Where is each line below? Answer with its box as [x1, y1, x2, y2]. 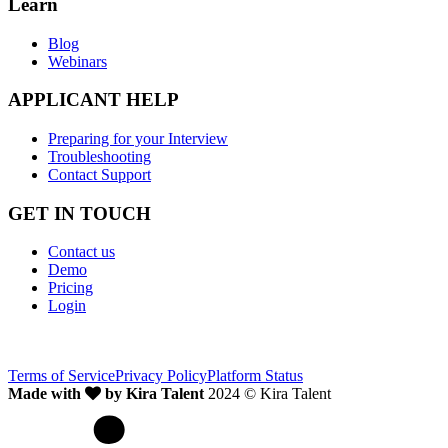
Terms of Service [8, 367, 115, 385]
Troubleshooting [48, 148, 151, 166]
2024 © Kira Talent [208, 385, 331, 403]
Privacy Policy [115, 367, 207, 385]
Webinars [48, 52, 107, 70]
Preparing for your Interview [48, 130, 228, 148]
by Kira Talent [101, 385, 204, 403]
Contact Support [48, 166, 151, 184]
